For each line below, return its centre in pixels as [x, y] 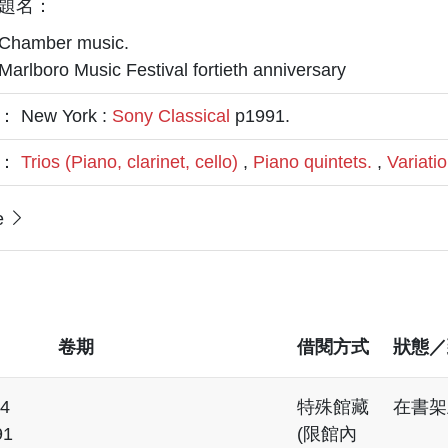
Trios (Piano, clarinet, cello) [129, 162]
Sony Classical [170, 116]
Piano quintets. [312, 162]
